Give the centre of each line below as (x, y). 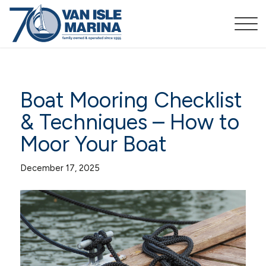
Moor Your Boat (93, 144)
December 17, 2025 (60, 168)
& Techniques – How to (129, 122)
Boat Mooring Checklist (131, 100)
